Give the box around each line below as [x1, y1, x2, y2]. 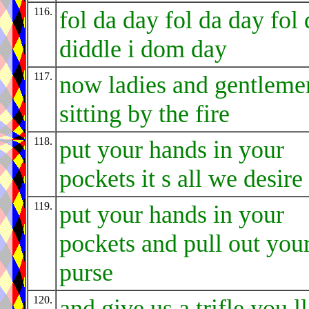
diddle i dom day [59, 35, 227, 63]
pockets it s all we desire [59, 165, 303, 193]
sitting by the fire [59, 100, 230, 128]
